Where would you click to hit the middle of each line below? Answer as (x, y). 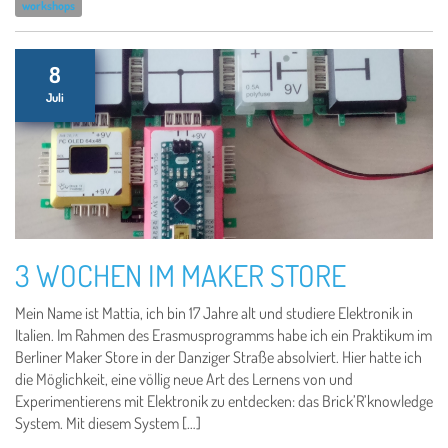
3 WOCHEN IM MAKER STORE (180, 275)
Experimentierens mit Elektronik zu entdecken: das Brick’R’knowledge (224, 401)
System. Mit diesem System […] (108, 423)
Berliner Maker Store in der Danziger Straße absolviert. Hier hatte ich (218, 357)
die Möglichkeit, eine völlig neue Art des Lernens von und (184, 379)
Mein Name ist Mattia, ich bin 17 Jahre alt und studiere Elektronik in (214, 313)
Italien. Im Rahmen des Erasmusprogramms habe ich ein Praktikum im (223, 335)
